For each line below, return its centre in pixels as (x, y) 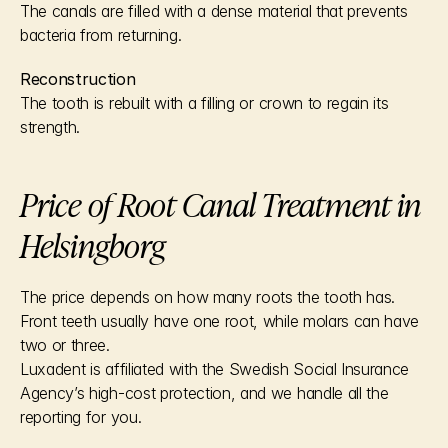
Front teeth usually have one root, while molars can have (220, 321)
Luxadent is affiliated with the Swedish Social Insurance (215, 369)
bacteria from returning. (101, 35)
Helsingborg (93, 244)
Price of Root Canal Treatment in (220, 203)
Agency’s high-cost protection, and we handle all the (204, 393)
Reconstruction (78, 79)
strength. (50, 127)
